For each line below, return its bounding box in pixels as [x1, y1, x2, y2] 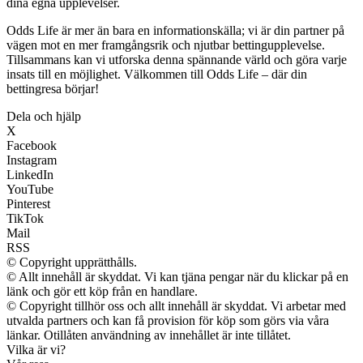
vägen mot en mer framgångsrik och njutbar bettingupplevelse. [6, 38, 325, 53]
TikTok [6, 211, 44, 226]
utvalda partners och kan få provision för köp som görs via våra [6, 314, 329, 328]
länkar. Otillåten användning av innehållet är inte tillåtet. [6, 328, 291, 343]
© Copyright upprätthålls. [6, 255, 137, 270]
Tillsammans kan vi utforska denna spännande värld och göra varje [6, 53, 347, 67]
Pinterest [6, 197, 50, 211]
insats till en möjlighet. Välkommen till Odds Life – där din [6, 67, 307, 82]
